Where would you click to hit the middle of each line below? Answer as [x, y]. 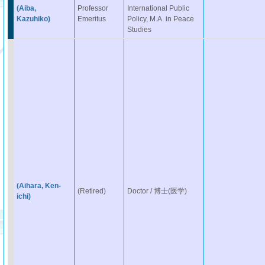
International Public [158, 8]
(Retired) [91, 191]
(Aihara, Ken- [38, 186]
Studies [139, 30]
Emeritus [91, 19]
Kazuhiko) [33, 19]
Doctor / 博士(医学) [157, 191]
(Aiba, [26, 8]
